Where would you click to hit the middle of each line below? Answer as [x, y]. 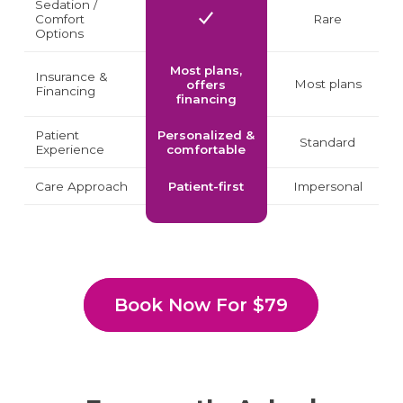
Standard [328, 143]
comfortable [206, 150]
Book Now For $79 [201, 305]
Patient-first [206, 187]
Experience [69, 150]
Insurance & [71, 77]
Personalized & [206, 135]
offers [206, 85]
